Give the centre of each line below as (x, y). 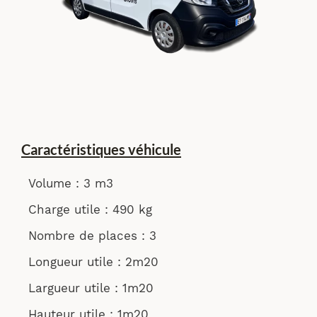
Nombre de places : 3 (92, 236)
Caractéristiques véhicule (101, 149)
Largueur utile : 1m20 (91, 288)
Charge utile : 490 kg (90, 209)
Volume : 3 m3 (71, 183)
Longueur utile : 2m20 (93, 262)
